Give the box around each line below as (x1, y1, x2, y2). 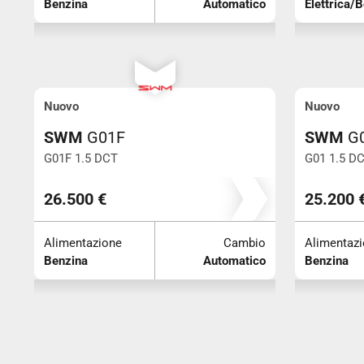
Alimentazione (44, 235, 122, 250)
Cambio (223, 235, 266, 250)
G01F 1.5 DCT (44, 150, 118, 166)
